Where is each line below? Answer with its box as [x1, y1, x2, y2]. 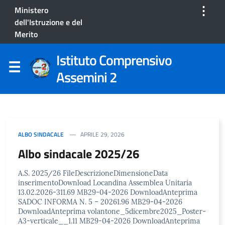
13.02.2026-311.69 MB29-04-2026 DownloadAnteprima [18, 187, 197, 197]
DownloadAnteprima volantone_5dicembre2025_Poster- [18, 206, 206, 216]
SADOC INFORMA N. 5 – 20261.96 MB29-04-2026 [18, 197, 182, 206]
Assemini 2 [56, 66, 117, 88]
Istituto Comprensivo [56, 49, 172, 71]
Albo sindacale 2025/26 [18, 144, 139, 163]
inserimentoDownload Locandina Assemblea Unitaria [18, 178, 192, 187]
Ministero [15, 4, 48, 16]
